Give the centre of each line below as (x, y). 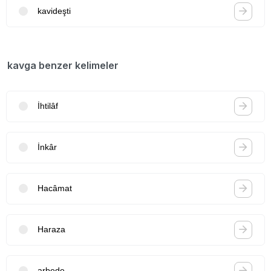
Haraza (51, 230)
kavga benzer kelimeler (63, 65)
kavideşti (54, 11)
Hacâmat (55, 188)
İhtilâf (48, 106)
